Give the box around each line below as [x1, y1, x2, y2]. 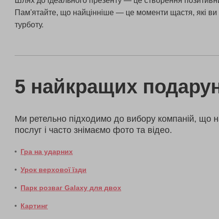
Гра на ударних [21, 147, 73, 155]
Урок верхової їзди [21, 165, 87, 174]
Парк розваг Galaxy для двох [21, 183, 121, 192]
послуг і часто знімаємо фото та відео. [15, 125, 172, 135]
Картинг [21, 201, 48, 210]
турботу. [15, 20, 44, 29]
